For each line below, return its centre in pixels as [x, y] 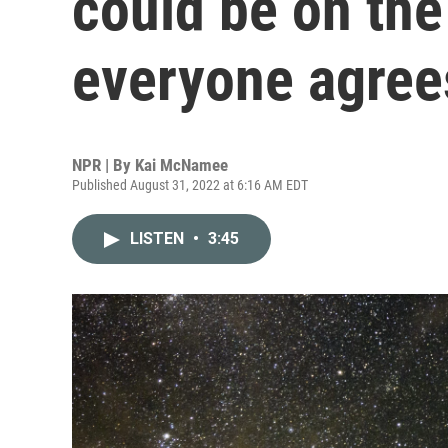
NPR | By [103, 165]
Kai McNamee [181, 165]
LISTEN [159, 238]
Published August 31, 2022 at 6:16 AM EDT [190, 185]
